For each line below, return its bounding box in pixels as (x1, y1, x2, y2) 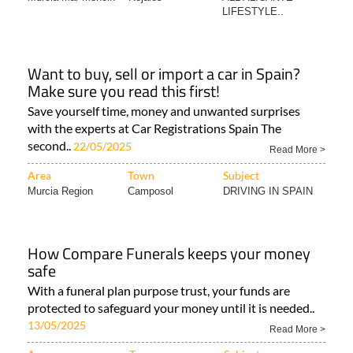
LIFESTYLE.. (222, 6, 284, 18)
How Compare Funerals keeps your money (28, 241, 310, 266)
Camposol (128, 185, 173, 198)
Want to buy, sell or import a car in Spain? (28, 61, 300, 87)
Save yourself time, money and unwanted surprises (28, 103, 300, 119)
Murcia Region (28, 185, 93, 198)
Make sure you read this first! (28, 79, 220, 104)
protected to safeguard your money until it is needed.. (28, 300, 314, 316)
